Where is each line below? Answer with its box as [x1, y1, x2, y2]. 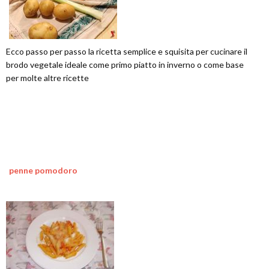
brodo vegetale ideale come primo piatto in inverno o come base [6, 59, 244, 70]
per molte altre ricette [6, 73, 89, 83]
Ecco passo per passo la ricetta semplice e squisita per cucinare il [6, 46, 247, 56]
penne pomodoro [9, 165, 77, 175]
